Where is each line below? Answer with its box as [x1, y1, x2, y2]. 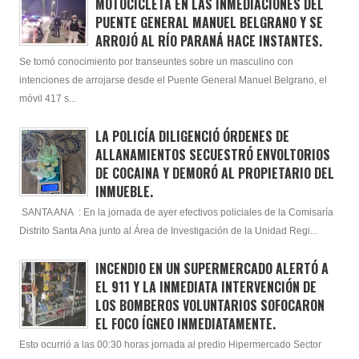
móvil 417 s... [19, 93, 76, 103]
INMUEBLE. [95, 181, 153, 201]
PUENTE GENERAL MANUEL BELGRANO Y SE [95, 12, 323, 32]
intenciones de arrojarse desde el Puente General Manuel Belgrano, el [19, 75, 327, 85]
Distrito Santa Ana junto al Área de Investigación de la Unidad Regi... [19, 225, 317, 236]
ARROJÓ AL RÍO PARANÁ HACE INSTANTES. [95, 30, 322, 50]
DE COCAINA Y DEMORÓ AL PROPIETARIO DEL [95, 163, 334, 183]
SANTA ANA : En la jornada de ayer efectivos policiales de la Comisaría [19, 207, 333, 217]
